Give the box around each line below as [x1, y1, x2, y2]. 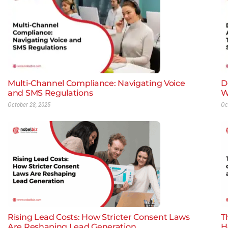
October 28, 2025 [8, 101, 50, 109]
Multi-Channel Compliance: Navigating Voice [8, 78, 185, 89]
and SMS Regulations [8, 88, 93, 98]
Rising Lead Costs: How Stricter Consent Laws [8, 212, 190, 222]
